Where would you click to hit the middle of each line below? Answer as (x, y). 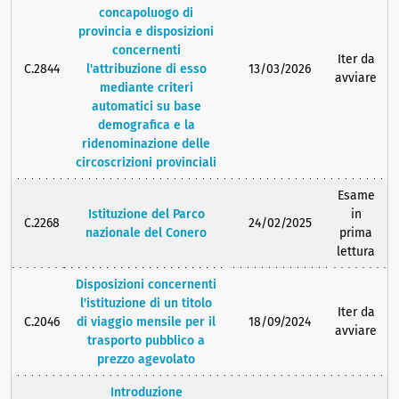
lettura (356, 252)
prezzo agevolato (146, 360)
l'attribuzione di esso (146, 69)
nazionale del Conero (146, 233)
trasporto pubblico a (146, 341)
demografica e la (146, 126)
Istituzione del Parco (146, 215)
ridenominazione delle (146, 144)
